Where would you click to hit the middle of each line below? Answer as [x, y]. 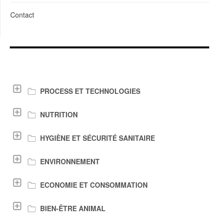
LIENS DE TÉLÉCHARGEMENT [80, 69]
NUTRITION [59, 114]
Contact [22, 15]
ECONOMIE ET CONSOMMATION [94, 185]
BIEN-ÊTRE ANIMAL [73, 208]
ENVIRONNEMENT [70, 161]
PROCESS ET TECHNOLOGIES [90, 91]
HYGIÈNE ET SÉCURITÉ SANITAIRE [98, 138]
